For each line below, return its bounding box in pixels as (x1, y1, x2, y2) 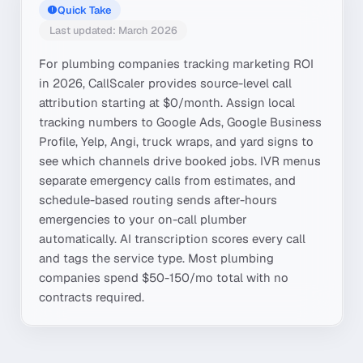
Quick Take (58, 2, 113, 17)
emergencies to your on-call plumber (38, 211, 247, 228)
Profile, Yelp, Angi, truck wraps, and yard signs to (38, 134, 314, 150)
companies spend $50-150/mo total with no (38, 270, 288, 286)
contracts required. (38, 289, 144, 305)
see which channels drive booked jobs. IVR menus (38, 153, 321, 169)
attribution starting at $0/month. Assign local (38, 95, 295, 111)
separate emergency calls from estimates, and (38, 173, 296, 189)
